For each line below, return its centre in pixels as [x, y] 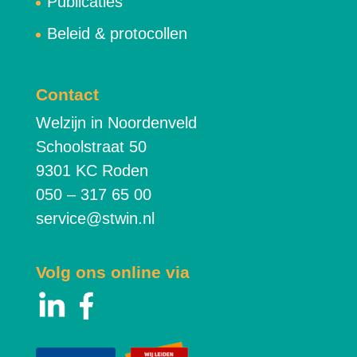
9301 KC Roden [92, 171]
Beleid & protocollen [117, 34]
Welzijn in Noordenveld [116, 123]
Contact [67, 95]
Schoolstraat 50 [91, 147]
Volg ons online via [112, 272]
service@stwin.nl [95, 219]
